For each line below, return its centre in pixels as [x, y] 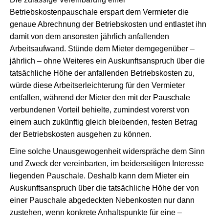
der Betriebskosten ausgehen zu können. [81, 134]
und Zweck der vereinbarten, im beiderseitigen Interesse [107, 164]
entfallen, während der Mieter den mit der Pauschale [100, 98]
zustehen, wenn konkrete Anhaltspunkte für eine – [96, 212]
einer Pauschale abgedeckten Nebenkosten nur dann [102, 200]
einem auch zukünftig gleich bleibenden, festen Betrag [104, 122]
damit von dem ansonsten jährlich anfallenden [89, 36]
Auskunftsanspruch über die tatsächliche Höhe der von [104, 188]
